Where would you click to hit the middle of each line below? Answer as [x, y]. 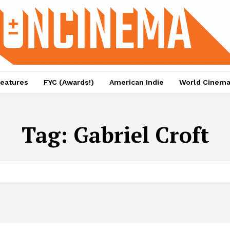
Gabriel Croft [141, 135]
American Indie [136, 82]
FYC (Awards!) [69, 82]
